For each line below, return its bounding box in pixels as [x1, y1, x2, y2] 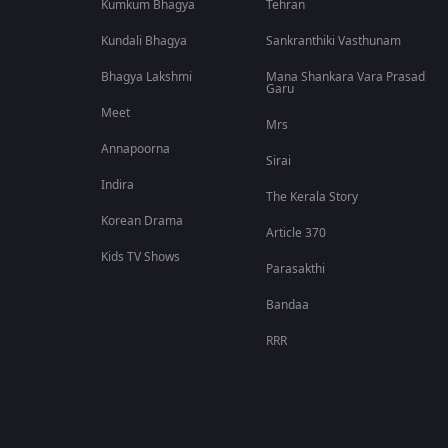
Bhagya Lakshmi [100, 68, 192, 86]
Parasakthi [266, 260, 326, 278]
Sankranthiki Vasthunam [266, 32, 402, 50]
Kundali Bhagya [100, 32, 187, 50]
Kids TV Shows [100, 248, 180, 266]
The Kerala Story [266, 188, 359, 206]
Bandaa [266, 296, 310, 314]
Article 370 [266, 224, 327, 242]
